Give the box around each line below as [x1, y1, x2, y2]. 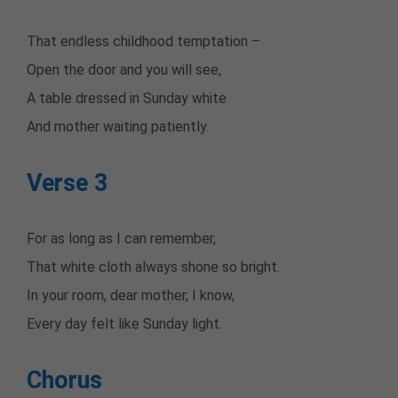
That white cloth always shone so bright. [27, 259, 280, 276]
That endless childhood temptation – [27, 33, 260, 51]
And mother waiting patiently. [27, 118, 209, 136]
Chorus [27, 366, 102, 395]
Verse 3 [27, 169, 107, 198]
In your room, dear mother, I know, [27, 287, 235, 305]
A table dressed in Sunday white [27, 90, 227, 107]
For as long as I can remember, [27, 230, 216, 248]
